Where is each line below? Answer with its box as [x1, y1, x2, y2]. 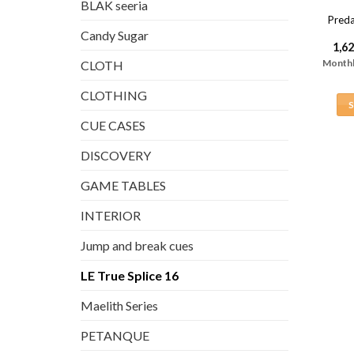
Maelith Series [81, 297, 158, 313]
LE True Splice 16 [81, 267, 179, 283]
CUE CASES [81, 117, 145, 133]
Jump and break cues [81, 237, 194, 253]
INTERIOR [81, 207, 141, 223]
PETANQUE [81, 327, 149, 343]
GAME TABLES [81, 177, 166, 193]
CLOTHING [81, 87, 147, 103]
